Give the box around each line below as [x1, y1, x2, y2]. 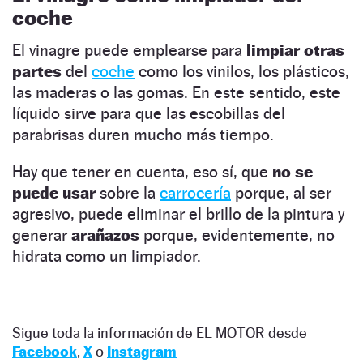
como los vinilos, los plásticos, [135, 61, 349, 81]
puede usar [12, 182, 100, 203]
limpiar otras [242, 40, 344, 60]
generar [12, 224, 71, 245]
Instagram [107, 342, 177, 360]
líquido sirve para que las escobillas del [12, 103, 285, 123]
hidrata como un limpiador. [12, 246, 201, 266]
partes [12, 61, 62, 81]
